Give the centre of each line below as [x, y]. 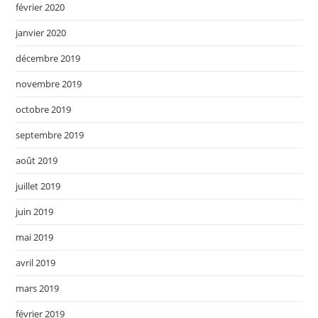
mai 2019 [35, 237]
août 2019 [37, 160]
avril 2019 [36, 262]
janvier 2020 [41, 32]
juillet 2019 [38, 186]
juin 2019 [35, 211]
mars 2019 [38, 288]
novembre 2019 [49, 83]
